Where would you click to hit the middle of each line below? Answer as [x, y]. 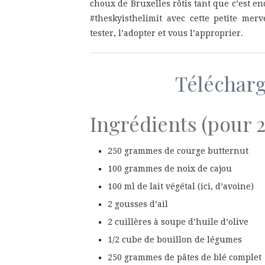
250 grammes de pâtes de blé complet [185, 257]
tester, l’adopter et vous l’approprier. [167, 33]
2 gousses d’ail [138, 204]
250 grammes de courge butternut [178, 151]
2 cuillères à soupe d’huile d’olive [178, 222]
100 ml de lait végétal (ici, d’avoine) [181, 186]
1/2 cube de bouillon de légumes [175, 239]
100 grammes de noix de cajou [170, 168]
